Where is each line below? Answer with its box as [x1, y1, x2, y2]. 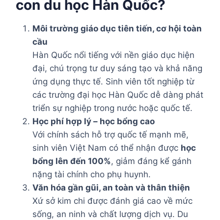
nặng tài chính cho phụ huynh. [32, 169, 151, 179]
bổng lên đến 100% [32, 156, 111, 166]
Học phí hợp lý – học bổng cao [32, 116, 155, 126]
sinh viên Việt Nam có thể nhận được [32, 142, 181, 153]
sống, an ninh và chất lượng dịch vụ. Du [32, 209, 188, 219]
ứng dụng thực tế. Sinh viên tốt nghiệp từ [32, 76, 194, 86]
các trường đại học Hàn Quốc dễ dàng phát [32, 89, 203, 100]
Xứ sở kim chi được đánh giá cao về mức [32, 195, 192, 206]
